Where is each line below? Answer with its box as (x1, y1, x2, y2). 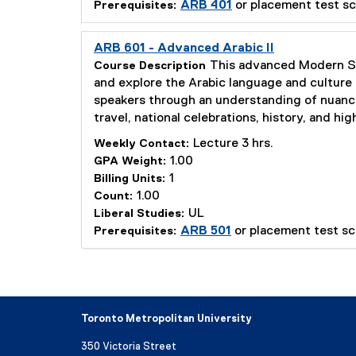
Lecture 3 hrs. (193, 137, 273, 150)
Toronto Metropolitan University (81, 314, 252, 324)
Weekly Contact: (94, 138, 189, 149)
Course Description (94, 60, 206, 72)
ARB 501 (180, 225, 231, 238)
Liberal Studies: (94, 208, 184, 219)
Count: (94, 191, 133, 202)
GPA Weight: (94, 156, 166, 167)
